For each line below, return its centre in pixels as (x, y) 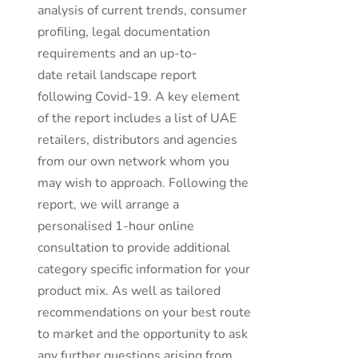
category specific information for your (144, 269)
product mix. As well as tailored (129, 291)
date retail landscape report (117, 75)
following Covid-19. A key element (139, 97)
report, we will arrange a (109, 205)
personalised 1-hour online (116, 226)
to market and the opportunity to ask (143, 334)
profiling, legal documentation (124, 32)
